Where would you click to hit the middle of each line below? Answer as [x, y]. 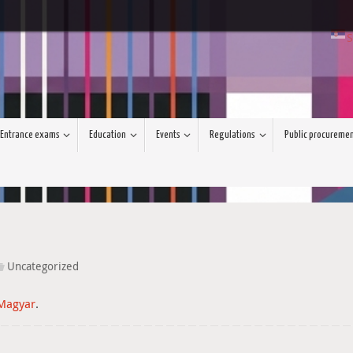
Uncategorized [43, 266]
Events [168, 136]
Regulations [232, 136]
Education [108, 136]
